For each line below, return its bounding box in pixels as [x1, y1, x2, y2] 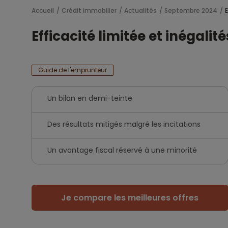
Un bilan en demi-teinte [47, 93, 132, 103]
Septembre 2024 [164, 6, 217, 15]
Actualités [124, 6, 157, 15]
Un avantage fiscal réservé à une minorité [47, 145, 197, 155]
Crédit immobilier [62, 6, 117, 15]
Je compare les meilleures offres [61, 192, 199, 204]
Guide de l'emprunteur [38, 66, 107, 74]
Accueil [32, 6, 54, 15]
